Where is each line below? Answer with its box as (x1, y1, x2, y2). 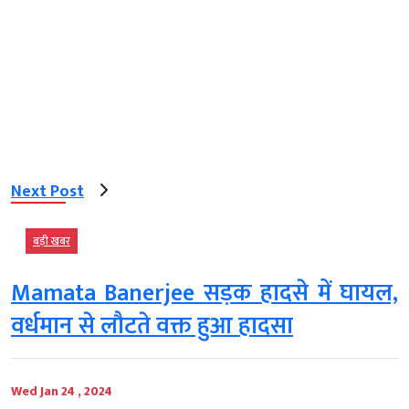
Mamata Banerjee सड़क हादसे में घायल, (11, 273, 398, 313)
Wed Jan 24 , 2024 (11, 380, 112, 402)
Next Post (11, 178, 84, 206)
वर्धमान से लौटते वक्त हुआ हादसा (11, 306, 293, 346)
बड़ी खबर (33, 231, 70, 250)
